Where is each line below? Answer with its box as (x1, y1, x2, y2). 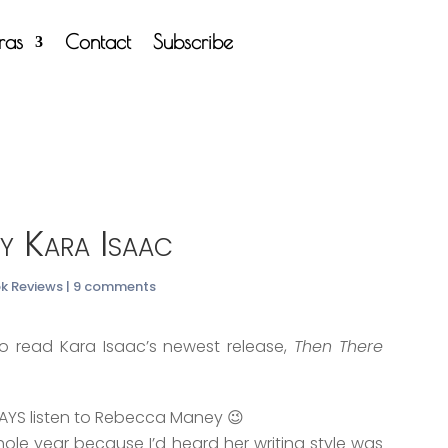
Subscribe (153, 29, 234, 53)
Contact (65, 29, 132, 53)
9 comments (73, 277, 157, 297)
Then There (293, 334, 384, 358)
